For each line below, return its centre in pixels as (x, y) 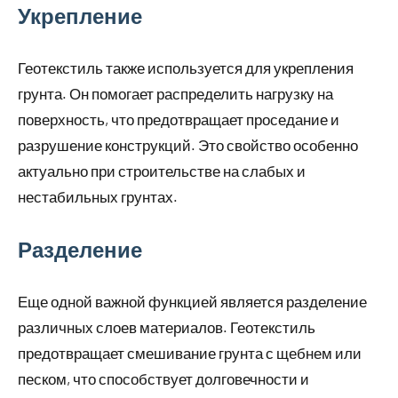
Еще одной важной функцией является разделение (192, 302)
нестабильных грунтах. (98, 197)
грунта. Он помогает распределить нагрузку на (175, 94)
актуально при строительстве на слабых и (162, 171)
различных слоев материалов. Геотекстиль (167, 327)
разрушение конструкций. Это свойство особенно (188, 145)
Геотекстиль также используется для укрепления (186, 68)
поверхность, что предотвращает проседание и (179, 119)
